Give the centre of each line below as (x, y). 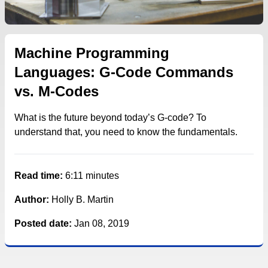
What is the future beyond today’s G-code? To (110, 117)
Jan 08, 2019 (102, 223)
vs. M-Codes (57, 91)
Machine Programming (92, 53)
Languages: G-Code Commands (124, 72)
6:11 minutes (92, 175)
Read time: (40, 175)
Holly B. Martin (83, 199)
